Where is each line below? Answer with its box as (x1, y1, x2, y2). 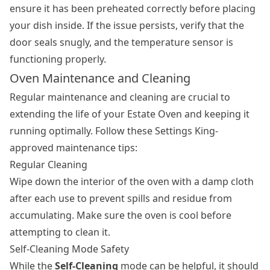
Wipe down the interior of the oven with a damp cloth (10, 174, 254, 188)
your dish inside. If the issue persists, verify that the (10, 18, 244, 32)
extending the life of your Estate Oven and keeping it (10, 107, 250, 121)
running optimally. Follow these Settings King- (10, 124, 218, 137)
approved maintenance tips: (10, 140, 137, 154)
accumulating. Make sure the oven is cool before (10, 208, 231, 222)
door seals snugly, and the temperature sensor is (10, 35, 233, 49)
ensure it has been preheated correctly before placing (10, 1, 256, 15)
